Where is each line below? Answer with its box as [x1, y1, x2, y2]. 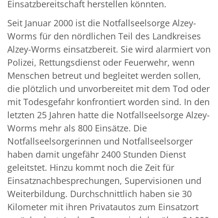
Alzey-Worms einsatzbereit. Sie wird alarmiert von [7, 43, 211, 55]
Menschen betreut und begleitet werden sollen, [7, 70, 201, 82]
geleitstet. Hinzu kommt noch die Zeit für [7, 162, 174, 174]
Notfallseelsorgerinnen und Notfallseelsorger [7, 135, 193, 147]
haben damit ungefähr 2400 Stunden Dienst [7, 148, 186, 161]
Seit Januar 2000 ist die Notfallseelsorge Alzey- [7, 17, 196, 29]
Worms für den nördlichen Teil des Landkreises [7, 30, 201, 42]
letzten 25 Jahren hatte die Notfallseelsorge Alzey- [7, 109, 210, 121]
